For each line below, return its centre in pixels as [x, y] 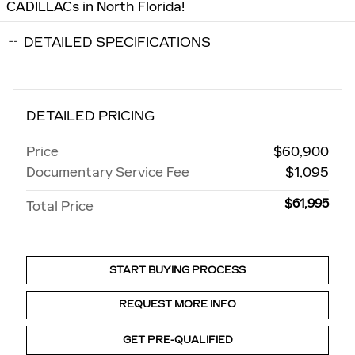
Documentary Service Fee [108, 172]
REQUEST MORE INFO [177, 305]
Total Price [60, 206]
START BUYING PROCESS [177, 270]
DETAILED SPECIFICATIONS [117, 42]
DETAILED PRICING [90, 116]
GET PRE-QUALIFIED [177, 340]
